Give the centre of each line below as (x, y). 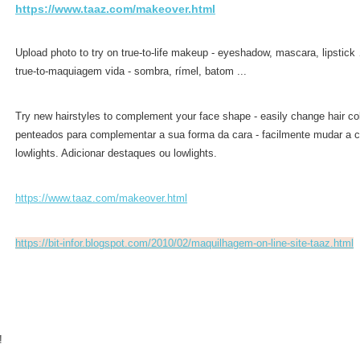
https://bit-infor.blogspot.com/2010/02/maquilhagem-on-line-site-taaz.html (184, 243)
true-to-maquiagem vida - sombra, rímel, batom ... (131, 71)
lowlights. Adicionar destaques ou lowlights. (116, 153)
